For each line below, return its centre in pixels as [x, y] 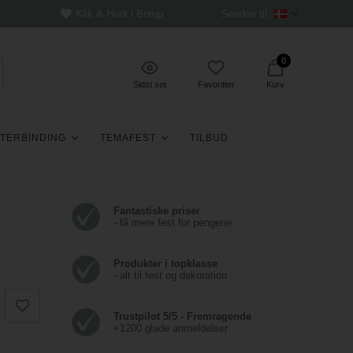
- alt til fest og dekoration [170, 275]
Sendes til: [245, 14]
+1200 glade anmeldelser [170, 328]
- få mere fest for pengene [172, 223]
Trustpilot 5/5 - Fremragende [182, 316]
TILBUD [210, 138]
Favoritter [216, 84]
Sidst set [149, 84]
